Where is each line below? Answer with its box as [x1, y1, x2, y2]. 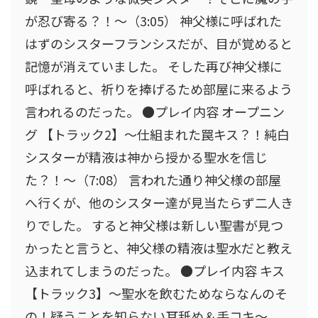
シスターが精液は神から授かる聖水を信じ [25, 147, 268, 166]
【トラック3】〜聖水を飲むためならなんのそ [25, 283, 287, 302]
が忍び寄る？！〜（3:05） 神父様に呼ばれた [25, 11, 282, 30]
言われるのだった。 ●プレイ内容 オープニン [25, 102, 285, 121]
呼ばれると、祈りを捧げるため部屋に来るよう [25, 79, 292, 98]
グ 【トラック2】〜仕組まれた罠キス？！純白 [25, 124, 290, 143]
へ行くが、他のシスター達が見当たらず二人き [25, 192, 293, 212]
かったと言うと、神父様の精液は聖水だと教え [25, 238, 292, 257]
